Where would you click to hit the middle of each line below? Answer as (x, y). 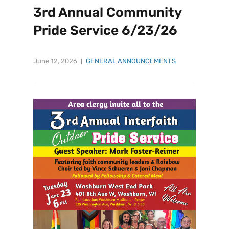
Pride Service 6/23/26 (105, 31)
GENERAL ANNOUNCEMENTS (131, 61)
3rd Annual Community (107, 13)
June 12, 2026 (55, 61)
